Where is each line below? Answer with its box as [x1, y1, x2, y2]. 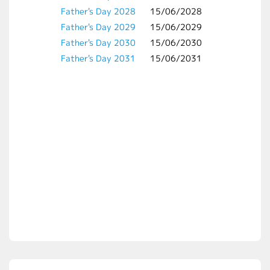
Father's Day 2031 [61, 52, 136, 64]
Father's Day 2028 [61, 5, 136, 17]
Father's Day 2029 [61, 21, 136, 33]
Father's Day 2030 [61, 37, 136, 48]
